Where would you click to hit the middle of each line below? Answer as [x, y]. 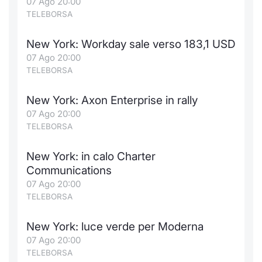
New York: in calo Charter [91, 156]
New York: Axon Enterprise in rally [112, 100]
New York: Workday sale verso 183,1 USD [131, 44]
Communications [69, 170]
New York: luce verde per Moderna [115, 227]
